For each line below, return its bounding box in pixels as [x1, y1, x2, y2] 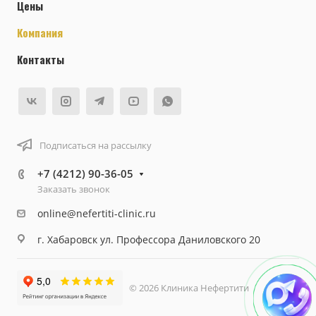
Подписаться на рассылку [39, 138, 152, 152]
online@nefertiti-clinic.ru [37, 207, 156, 220]
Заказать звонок [37, 183, 110, 195]
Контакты [17, 51, 64, 67]
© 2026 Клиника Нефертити [123, 281, 249, 294]
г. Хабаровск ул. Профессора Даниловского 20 [37, 232, 260, 246]
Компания [17, 25, 63, 40]
